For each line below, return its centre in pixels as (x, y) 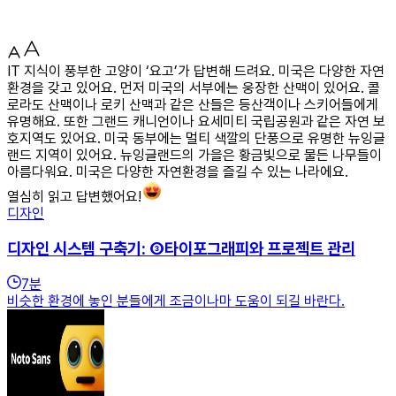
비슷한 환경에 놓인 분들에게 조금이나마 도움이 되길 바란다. (176, 301)
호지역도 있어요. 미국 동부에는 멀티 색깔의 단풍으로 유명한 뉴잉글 (196, 138)
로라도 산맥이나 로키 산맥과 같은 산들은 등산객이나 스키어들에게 (193, 104)
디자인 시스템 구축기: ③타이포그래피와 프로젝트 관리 (181, 248)
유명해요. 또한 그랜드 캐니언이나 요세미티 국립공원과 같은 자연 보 (196, 121)
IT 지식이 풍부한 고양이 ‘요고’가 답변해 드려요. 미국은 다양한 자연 (196, 71)
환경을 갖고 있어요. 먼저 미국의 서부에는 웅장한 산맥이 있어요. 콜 (194, 88)
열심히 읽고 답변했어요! (74, 196)
